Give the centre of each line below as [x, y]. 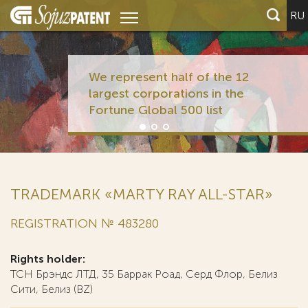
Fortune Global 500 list [155, 110]
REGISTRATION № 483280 [85, 223]
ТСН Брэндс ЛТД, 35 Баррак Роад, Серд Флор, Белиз [144, 274]
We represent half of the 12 [168, 77]
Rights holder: [48, 259]
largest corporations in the [166, 93]
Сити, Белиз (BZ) [52, 289]
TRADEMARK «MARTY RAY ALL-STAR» [142, 194]
